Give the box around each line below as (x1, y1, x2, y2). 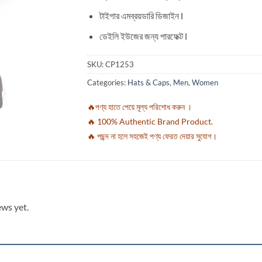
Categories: (87, 78, 127, 88)
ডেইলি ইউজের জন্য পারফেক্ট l (99, 30, 187, 42)
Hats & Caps (127, 78, 170, 88)
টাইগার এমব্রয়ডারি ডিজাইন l (99, 10, 183, 22)
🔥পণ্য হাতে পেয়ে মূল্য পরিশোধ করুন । (87, 102, 192, 112)
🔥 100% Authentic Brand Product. (87, 116, 213, 127)
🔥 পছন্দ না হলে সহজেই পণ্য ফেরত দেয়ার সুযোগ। (87, 131, 217, 142)
